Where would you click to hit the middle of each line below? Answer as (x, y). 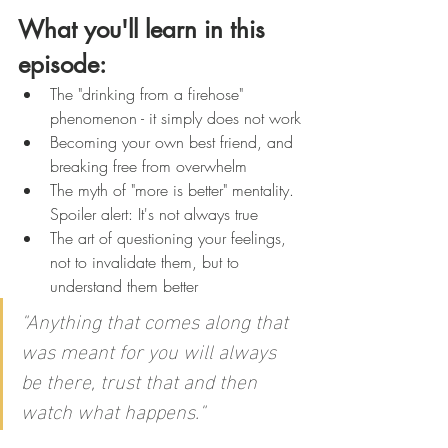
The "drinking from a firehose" (149, 94)
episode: (62, 64)
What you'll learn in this (145, 29)
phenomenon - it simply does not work (175, 118)
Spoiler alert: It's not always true (154, 214)
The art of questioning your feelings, (170, 238)
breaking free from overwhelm (148, 166)
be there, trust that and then (141, 379)
